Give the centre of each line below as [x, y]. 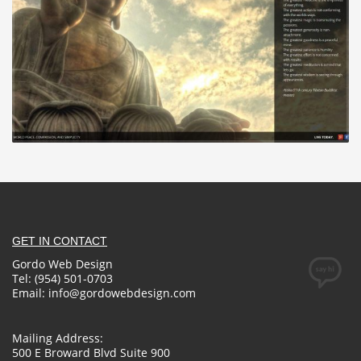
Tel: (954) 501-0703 [62, 278]
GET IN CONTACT [60, 241]
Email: [30, 293]
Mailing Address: [58, 338]
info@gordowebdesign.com [122, 293]
